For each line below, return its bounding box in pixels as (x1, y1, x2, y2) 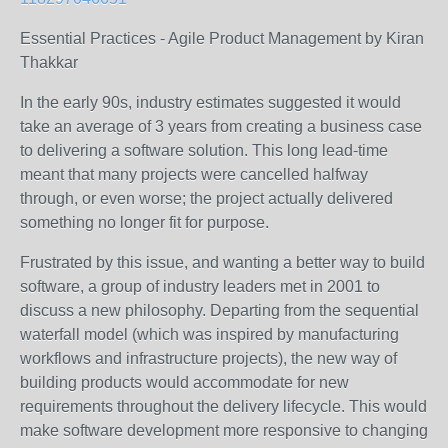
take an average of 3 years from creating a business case (20, 118, 422, 135)
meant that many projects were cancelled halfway (20, 166, 368, 183)
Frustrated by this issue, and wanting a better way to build (20, 254, 425, 271)
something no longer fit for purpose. (20, 214, 269, 231)
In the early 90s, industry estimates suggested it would (20, 94, 401, 111)
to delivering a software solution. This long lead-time (20, 142, 388, 159)
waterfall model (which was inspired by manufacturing (20, 326, 399, 343)
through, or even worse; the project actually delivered (20, 190, 393, 207)
